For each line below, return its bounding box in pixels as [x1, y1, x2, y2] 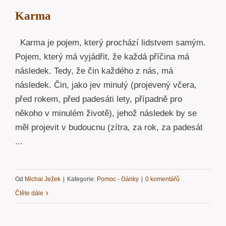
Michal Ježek [25, 175, 61, 183]
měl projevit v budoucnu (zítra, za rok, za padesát [15, 122, 203, 132]
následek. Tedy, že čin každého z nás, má [15, 66, 173, 76]
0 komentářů [145, 175, 180, 183]
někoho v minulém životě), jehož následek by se [15, 108, 197, 118]
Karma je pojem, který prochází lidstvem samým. [15, 37, 206, 47]
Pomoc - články [97, 175, 139, 183]
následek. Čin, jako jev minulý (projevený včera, [15, 80, 197, 90]
